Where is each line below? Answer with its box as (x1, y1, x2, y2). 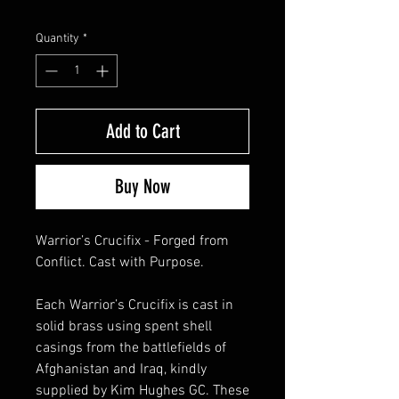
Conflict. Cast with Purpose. (36, 253, 204, 272)
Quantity (36, 30, 79, 46)
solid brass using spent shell (36, 317, 212, 336)
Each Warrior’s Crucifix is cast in (36, 296, 233, 314)
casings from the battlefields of (36, 338, 226, 357)
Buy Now (115, 174, 170, 199)
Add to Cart (105, 118, 180, 143)
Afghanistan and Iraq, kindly (36, 360, 207, 379)
